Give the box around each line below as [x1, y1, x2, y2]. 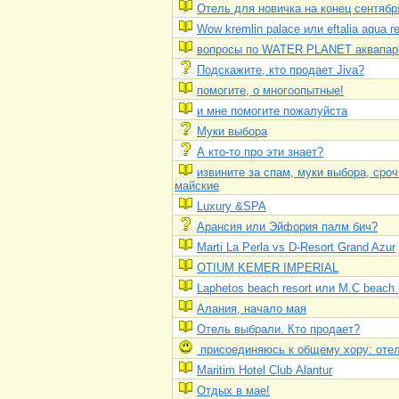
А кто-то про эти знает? [197, 145, 323, 159]
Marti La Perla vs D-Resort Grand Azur [197, 240, 395, 254]
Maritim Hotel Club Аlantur [197, 363, 332, 377]
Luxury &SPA [197, 199, 266, 213]
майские [175, 179, 219, 192]
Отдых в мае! [197, 384, 270, 397]
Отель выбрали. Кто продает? [197, 322, 360, 336]
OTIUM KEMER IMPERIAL [197, 261, 338, 274]
